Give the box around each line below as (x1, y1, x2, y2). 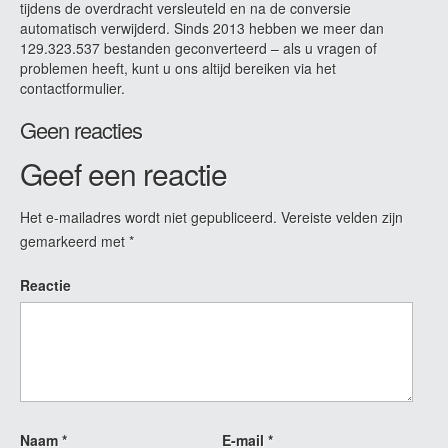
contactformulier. (20, 77, 125, 98)
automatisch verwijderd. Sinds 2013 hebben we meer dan (20, 17, 384, 38)
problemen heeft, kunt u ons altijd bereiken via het (20, 57, 336, 78)
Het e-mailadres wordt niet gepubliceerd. (20, 206, 277, 227)
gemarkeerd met (20, 230, 129, 251)
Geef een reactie (20, 151, 227, 195)
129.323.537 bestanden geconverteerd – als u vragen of (20, 37, 377, 58)
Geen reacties (20, 113, 142, 145)
